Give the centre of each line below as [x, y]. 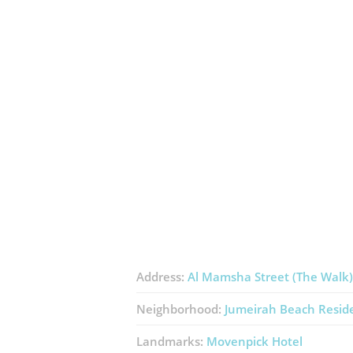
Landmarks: [171, 342]
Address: [162, 277]
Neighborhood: [180, 309]
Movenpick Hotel [254, 342]
